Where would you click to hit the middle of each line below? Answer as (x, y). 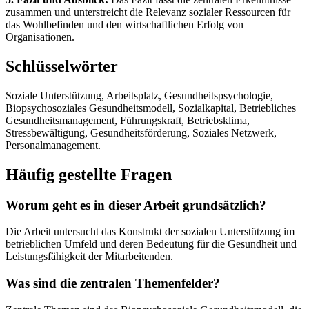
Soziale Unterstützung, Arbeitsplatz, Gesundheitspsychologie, (139, 95)
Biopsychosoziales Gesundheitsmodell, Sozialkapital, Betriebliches (151, 108)
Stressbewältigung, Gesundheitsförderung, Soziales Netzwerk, (141, 132)
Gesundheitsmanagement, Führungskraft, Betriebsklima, (128, 120)
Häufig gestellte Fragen (89, 174)
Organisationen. (40, 37)
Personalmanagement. (53, 145)
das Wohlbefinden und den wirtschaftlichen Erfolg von (124, 24)
